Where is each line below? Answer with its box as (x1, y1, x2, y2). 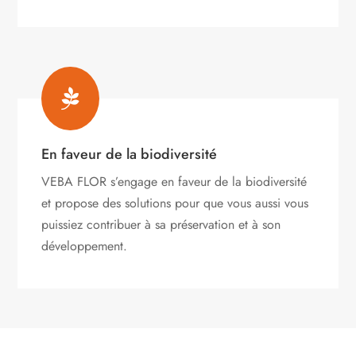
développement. (41, 236, 128, 255)
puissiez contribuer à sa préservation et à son (41, 215, 281, 234)
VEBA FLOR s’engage (41, 172, 162, 191)
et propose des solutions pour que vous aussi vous (41, 193, 309, 212)
